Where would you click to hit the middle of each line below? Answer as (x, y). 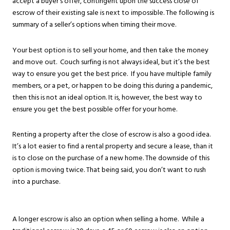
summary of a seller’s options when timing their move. (94, 24)
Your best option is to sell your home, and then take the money (110, 50)
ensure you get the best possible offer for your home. (95, 109)
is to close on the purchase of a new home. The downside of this (111, 158)
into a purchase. (36, 182)
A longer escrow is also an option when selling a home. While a (108, 219)
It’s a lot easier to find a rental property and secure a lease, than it (113, 146)
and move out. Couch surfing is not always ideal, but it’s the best (111, 62)
